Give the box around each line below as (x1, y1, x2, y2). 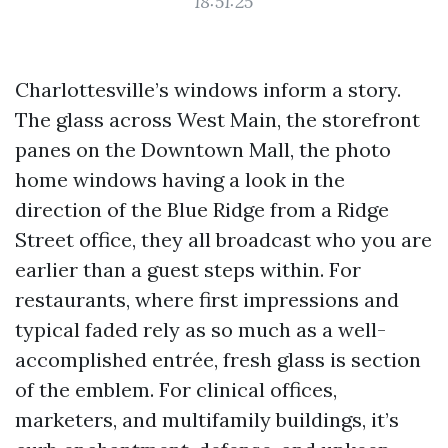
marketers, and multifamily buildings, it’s (15, 407, 399, 432)
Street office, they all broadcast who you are (15, 227, 432, 252)
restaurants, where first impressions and (15, 287, 399, 312)
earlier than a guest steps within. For (15, 257, 361, 282)
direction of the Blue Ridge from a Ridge (15, 197, 389, 222)
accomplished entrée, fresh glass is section (15, 347, 421, 372)
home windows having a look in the (15, 167, 345, 192)
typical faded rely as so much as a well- (15, 317, 386, 342)
